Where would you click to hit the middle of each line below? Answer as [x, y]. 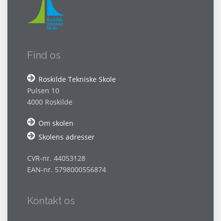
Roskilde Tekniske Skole [77, 79]
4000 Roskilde [50, 102]
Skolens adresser [67, 137]
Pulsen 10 [43, 91]
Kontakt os [51, 201]
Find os [44, 55]
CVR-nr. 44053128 [56, 158]
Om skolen [56, 123]
